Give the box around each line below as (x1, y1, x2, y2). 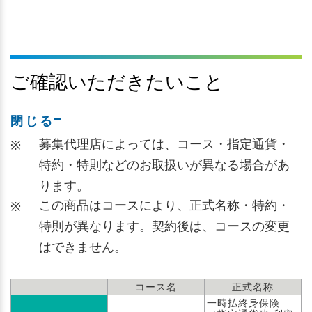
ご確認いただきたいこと (10, 72, 224, 93)
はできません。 (39, 240, 127, 254)
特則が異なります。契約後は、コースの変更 (39, 219, 290, 233)
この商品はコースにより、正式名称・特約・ (39, 198, 290, 212)
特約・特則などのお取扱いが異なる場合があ (39, 158, 290, 172)
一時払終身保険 (207, 297, 280, 309)
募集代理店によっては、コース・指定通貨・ (39, 137, 290, 151)
